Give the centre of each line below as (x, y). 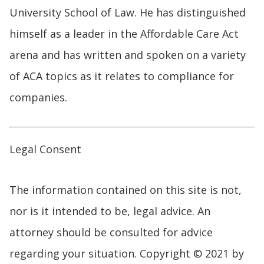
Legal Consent (45, 149)
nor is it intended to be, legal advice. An (110, 211)
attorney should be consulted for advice (111, 232)
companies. (38, 97)
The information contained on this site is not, (125, 189)
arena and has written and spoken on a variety (127, 55)
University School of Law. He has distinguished (127, 12)
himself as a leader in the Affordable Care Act (124, 33)
